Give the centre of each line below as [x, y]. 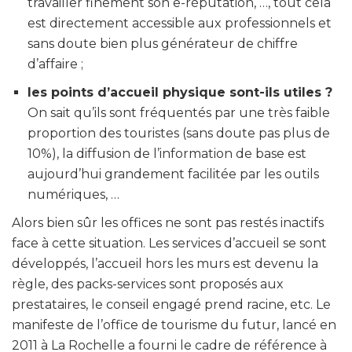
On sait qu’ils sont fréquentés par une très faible [179, 112]
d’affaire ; [55, 64]
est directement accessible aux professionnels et [180, 23]
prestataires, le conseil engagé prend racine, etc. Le [171, 304]
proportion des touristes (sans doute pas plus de [179, 133]
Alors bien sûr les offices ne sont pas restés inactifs [168, 222]
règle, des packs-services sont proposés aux [148, 284]
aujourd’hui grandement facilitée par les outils [173, 174]
